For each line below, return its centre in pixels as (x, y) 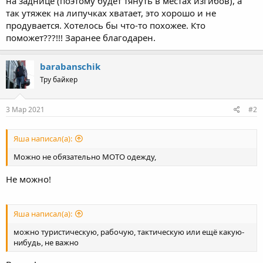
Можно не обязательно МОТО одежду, (85, 157)
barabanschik (70, 66)
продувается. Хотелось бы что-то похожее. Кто (106, 25)
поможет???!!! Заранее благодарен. (81, 37)
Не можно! (28, 179)
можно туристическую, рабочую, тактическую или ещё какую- (129, 232)
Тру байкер (59, 79)
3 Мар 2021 (25, 109)
